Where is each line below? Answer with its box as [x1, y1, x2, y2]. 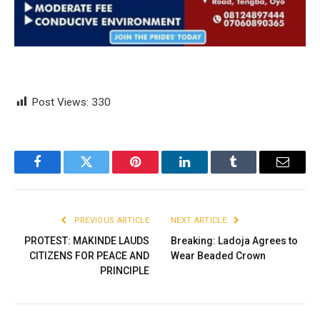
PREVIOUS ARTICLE [71, 216, 149, 226]
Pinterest [134, 166, 180, 179]
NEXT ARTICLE [171, 216, 229, 226]
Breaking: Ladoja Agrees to [171, 235, 298, 247]
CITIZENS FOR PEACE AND [29, 250, 149, 262]
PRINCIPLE [100, 265, 149, 277]
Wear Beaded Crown [171, 250, 266, 262]
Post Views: [31, 96, 89, 109]
